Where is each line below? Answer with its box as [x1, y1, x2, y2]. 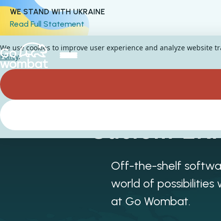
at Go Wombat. [111, 194, 190, 208]
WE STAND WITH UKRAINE [10, 7, 105, 16]
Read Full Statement [10, 19, 84, 29]
